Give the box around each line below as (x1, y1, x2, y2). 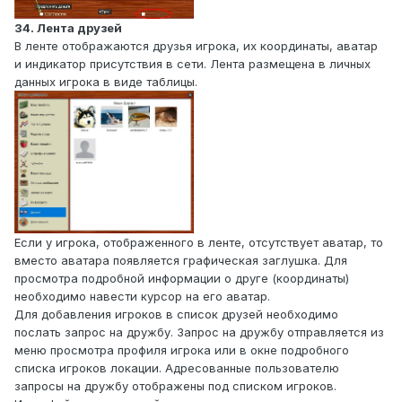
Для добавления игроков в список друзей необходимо (14, 306, 338, 321)
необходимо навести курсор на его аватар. (14, 288, 270, 303)
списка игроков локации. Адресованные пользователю (14, 360, 339, 375)
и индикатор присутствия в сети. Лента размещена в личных (14, 56, 371, 71)
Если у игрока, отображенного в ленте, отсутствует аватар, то (14, 234, 383, 249)
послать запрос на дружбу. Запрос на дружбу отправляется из (14, 324, 384, 339)
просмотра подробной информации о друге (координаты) (14, 270, 349, 285)
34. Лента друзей (14, 20, 122, 35)
